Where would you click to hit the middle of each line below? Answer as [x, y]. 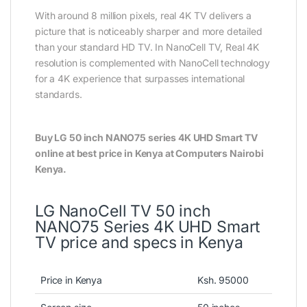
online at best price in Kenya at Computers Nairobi [149, 153]
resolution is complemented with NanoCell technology [152, 62]
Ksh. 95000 [223, 280]
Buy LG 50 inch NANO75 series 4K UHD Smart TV [146, 137]
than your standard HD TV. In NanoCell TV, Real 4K [147, 47]
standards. [59, 94]
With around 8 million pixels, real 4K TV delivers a [143, 15]
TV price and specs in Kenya [139, 243]
